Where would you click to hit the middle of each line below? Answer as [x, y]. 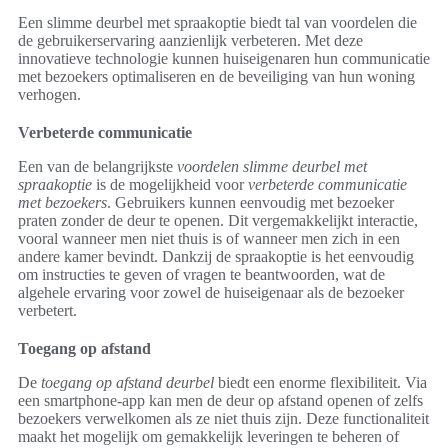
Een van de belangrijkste [97, 167]
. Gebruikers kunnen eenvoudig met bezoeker [250, 203]
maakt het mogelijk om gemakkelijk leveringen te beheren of [208, 437]
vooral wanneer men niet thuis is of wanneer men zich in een [209, 239]
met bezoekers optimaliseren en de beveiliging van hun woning [216, 77]
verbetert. [47, 311]
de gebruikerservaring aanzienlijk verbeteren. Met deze [190, 41]
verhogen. [49, 95]
